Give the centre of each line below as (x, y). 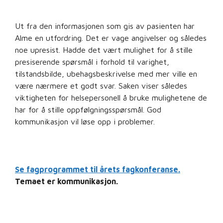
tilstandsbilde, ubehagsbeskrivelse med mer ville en (106, 73)
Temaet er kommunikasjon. (66, 181)
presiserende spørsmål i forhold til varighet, (92, 61)
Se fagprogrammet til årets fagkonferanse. (98, 169)
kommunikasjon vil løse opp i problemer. (85, 121)
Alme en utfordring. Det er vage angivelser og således (111, 38)
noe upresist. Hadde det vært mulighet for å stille (104, 50)
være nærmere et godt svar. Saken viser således (101, 85)
